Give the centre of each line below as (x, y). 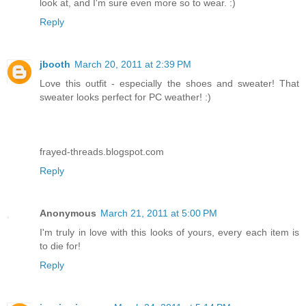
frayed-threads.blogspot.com (102, 152)
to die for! (60, 246)
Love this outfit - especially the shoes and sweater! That (169, 84)
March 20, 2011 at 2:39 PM (133, 65)
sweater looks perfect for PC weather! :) (125, 97)
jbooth (55, 65)
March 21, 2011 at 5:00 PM (159, 213)
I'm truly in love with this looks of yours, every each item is (169, 233)
